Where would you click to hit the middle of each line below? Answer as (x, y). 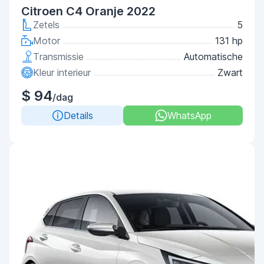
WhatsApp (189, 115)
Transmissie (58, 57)
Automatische (213, 57)
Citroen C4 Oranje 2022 (88, 11)
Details (78, 115)
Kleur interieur (62, 72)
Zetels (46, 25)
